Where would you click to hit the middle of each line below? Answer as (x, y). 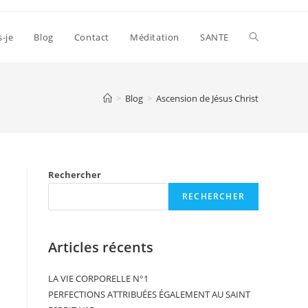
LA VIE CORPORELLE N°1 (98, 278)
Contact (91, 37)
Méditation (155, 37)
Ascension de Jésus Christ (207, 98)
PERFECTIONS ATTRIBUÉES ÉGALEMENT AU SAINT (149, 294)
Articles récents (101, 247)
